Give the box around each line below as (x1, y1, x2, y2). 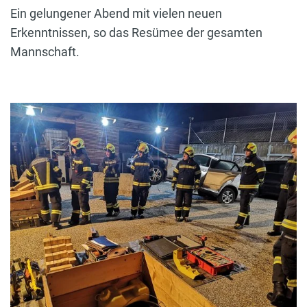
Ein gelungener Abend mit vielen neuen (10, 6, 222, 21)
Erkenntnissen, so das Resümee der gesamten (10, 25, 262, 40)
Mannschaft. (10, 45, 79, 60)
